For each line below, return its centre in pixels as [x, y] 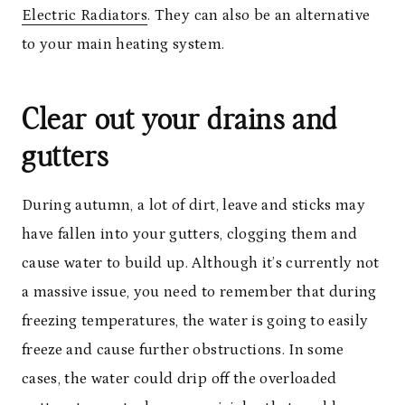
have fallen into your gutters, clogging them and [190, 235]
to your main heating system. [123, 45]
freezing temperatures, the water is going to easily [195, 321]
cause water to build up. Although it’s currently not [201, 264]
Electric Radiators [85, 16]
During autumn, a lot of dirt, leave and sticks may [193, 206]
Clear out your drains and [180, 121]
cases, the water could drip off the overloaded [179, 379]
